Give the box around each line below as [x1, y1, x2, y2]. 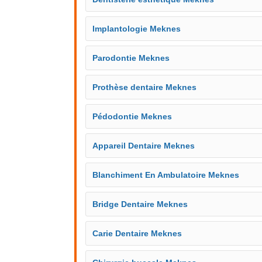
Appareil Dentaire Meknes [92, 141, 195, 150]
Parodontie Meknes [92, 53, 170, 63]
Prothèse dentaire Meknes [92, 82, 196, 92]
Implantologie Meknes [92, 24, 181, 33]
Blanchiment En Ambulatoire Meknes [92, 170, 239, 180]
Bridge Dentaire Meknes [92, 199, 188, 209]
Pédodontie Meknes [92, 112, 172, 121]
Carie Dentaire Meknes [92, 229, 182, 238]
